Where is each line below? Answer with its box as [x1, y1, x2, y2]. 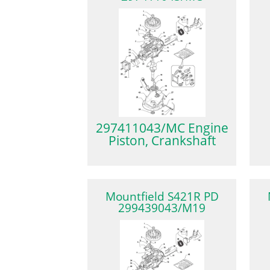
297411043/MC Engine [95, 119, 228, 137]
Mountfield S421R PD [105, 188, 219, 204]
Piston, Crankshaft [108, 132, 216, 149]
